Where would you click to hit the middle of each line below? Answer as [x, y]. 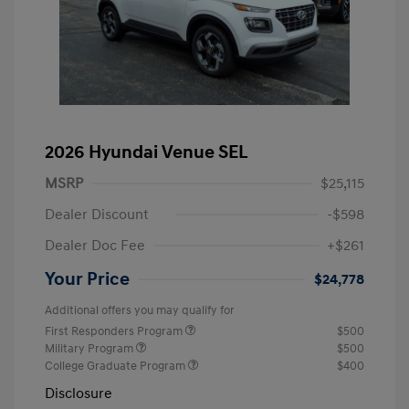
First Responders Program [115, 332]
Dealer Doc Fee [95, 246]
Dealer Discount [97, 215]
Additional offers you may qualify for [140, 311]
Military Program [90, 349]
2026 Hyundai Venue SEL [147, 153]
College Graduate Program [116, 367]
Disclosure [79, 394]
